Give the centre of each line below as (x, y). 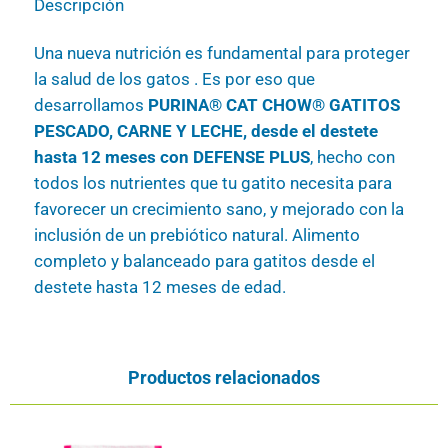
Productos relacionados (224, 378)
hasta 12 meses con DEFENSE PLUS (171, 157)
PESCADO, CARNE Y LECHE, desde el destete (205, 131)
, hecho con (352, 157)
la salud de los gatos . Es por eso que (174, 79)
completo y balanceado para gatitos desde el (204, 261)
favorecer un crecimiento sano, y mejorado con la (218, 209)
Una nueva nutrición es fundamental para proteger (221, 53)
